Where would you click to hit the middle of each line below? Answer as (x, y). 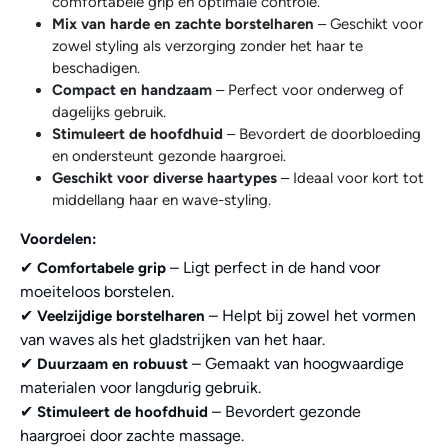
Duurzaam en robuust (112, 363)
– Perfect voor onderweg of (308, 89)
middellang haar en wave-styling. (161, 199)
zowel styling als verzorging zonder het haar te (207, 45)
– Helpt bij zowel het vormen (310, 315)
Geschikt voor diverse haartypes (164, 177)
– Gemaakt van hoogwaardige (296, 363)
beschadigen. (96, 67)
